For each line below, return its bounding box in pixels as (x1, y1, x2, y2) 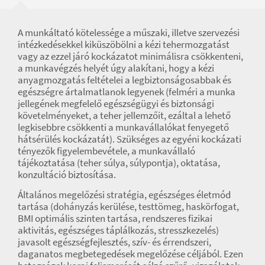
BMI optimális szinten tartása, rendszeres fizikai (18, 211, 212, 225)
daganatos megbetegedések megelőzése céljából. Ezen (18, 247, 243, 260)
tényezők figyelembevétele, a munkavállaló (18, 144, 195, 157)
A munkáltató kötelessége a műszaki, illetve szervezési (18, 25, 240, 39)
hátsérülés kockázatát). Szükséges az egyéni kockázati (18, 132, 241, 146)
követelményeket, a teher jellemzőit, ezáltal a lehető (18, 108, 231, 122)
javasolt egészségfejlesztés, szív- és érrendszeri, (18, 235, 211, 248)
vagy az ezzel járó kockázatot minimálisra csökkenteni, (18, 49, 243, 63)
